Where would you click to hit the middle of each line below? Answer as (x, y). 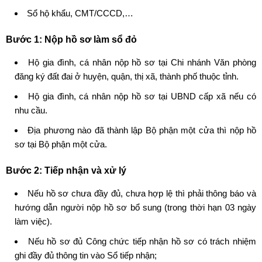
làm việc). (33, 222)
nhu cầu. (31, 111)
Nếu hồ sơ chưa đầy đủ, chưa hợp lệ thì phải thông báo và (142, 194)
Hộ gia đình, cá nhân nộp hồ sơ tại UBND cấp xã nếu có (142, 96)
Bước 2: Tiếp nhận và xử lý (66, 171)
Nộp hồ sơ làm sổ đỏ (89, 40)
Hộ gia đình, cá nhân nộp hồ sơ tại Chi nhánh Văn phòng (142, 63)
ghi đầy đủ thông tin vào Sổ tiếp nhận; (86, 256)
